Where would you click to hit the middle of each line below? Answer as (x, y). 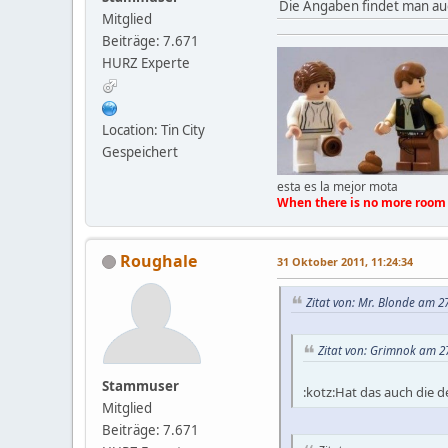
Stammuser (140, 385)
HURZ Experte (146, 63)
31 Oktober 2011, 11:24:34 (345, 261)
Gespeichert (140, 152)
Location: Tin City (153, 130)
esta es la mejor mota (337, 186)
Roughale (158, 260)
